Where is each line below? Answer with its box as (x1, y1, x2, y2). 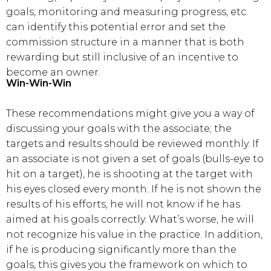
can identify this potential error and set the (6, 21, 226, 33)
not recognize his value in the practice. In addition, (6, 229, 263, 240)
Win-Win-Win (6, 77, 71, 89)
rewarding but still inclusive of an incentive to (6, 51, 238, 63)
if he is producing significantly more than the (6, 244, 237, 255)
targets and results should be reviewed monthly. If (6, 138, 259, 149)
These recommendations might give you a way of (6, 108, 255, 119)
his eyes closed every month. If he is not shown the (6, 183, 261, 195)
